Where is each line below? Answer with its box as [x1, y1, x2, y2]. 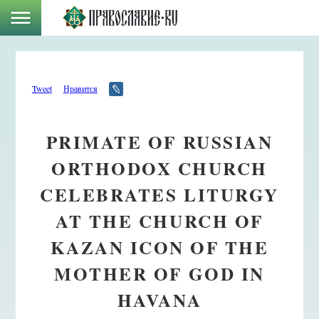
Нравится [63, 82, 98, 94]
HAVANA [117, 286, 202, 313]
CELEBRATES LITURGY [40, 181, 279, 208]
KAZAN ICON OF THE [50, 234, 269, 261]
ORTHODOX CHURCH [51, 155, 268, 182]
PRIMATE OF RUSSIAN [46, 128, 273, 155]
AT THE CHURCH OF [56, 207, 263, 234]
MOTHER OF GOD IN [54, 260, 265, 287]
